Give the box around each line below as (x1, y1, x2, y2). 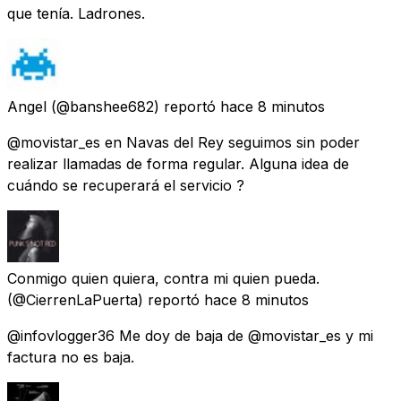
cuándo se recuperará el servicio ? (7, 175, 244, 194)
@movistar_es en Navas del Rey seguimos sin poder (7, 132, 360, 151)
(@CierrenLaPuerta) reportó (7, 290, 200, 309)
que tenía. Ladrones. (7, 4, 145, 22)
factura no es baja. (7, 347, 134, 366)
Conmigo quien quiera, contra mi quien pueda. (7, 269, 320, 287)
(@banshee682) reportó (51, 97, 216, 115)
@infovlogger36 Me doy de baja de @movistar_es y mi (7, 326, 373, 345)
